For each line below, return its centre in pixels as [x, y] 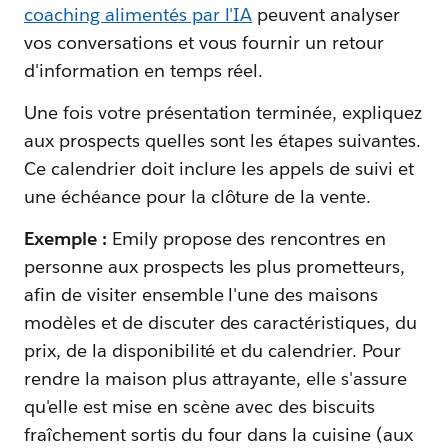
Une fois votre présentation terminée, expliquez [223, 112]
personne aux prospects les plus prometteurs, [215, 266]
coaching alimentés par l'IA [138, 14]
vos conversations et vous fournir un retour [204, 42]
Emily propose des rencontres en [246, 238]
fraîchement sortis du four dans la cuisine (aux [218, 434]
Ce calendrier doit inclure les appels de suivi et [219, 168]
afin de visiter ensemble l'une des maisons [201, 294]
